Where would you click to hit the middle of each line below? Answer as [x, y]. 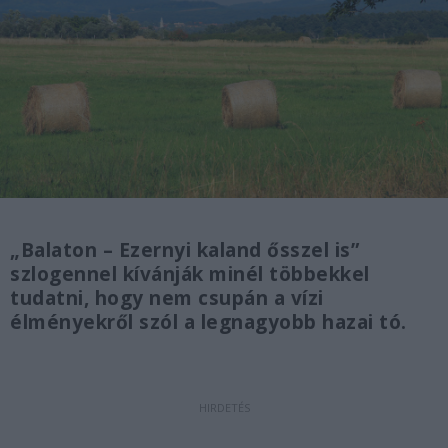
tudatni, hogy [79, 298]
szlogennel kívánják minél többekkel [190, 274]
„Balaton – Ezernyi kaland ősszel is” [184, 250]
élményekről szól [94, 322]
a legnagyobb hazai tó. [292, 322]
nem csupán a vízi [236, 298]
